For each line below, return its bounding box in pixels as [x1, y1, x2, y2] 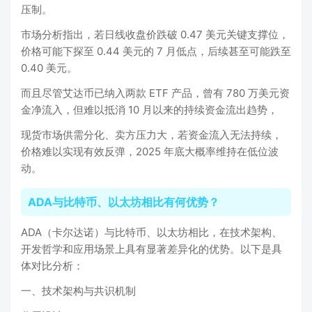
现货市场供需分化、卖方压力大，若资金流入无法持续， [21, 128, 282, 141]
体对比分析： [21, 259, 84, 272]
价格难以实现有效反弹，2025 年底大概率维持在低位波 [21, 145, 279, 158]
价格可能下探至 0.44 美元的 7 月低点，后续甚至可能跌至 [21, 45, 291, 58]
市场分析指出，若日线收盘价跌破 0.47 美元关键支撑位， [21, 28, 289, 41]
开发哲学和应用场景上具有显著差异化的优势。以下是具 [21, 242, 282, 256]
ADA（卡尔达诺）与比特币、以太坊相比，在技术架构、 [21, 226, 282, 239]
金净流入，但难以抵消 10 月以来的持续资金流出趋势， [21, 103, 278, 116]
